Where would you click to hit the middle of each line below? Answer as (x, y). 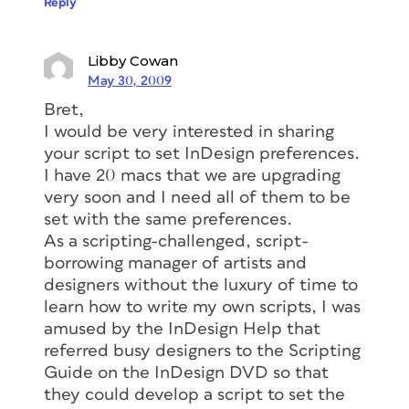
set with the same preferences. (168, 219)
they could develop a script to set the (194, 394)
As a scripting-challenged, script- (176, 241)
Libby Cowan (133, 60)
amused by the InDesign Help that (182, 329)
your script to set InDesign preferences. (202, 153)
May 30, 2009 (130, 80)
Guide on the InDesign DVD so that (186, 372)
